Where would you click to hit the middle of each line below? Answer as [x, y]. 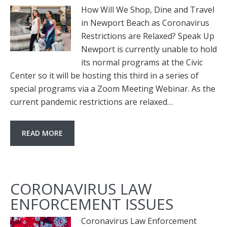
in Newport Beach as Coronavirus [145, 23]
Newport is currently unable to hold [149, 49]
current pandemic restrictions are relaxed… [91, 102]
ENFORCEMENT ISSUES [92, 204]
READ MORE [42, 133]
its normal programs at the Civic [142, 62]
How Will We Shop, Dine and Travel [148, 10]
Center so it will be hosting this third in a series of [104, 75]
